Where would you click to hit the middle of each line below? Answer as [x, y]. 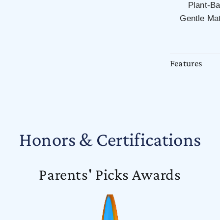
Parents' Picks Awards [110, 175]
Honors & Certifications [110, 139]
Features [186, 63]
